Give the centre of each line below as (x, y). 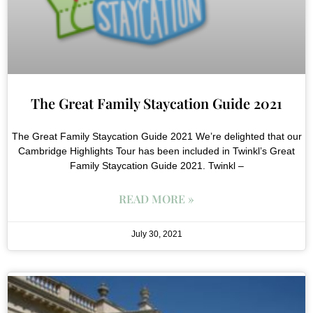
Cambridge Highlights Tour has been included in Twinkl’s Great (156, 151)
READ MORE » (156, 198)
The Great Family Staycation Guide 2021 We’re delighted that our (156, 136)
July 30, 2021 (156, 234)
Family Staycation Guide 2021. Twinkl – (156, 165)
